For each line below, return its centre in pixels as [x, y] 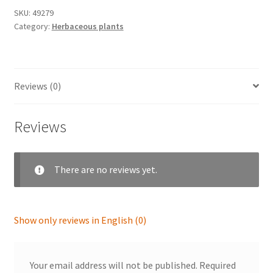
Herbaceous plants [87, 26]
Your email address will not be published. [113, 265]
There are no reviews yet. [105, 170]
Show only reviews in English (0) [80, 220]
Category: [33, 26]
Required [217, 265]
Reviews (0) [37, 86]
